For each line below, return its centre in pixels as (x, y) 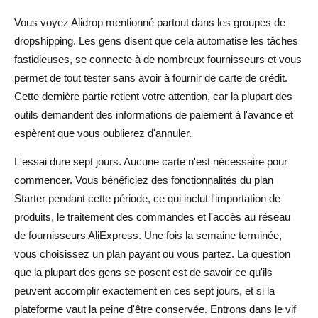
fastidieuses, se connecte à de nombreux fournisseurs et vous (158, 59)
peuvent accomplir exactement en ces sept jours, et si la (144, 290)
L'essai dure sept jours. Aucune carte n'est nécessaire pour (151, 161)
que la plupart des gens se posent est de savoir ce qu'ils (143, 272)
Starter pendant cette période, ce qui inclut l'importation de (147, 198)
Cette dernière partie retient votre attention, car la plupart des (153, 96)
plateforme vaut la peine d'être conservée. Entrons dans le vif (155, 309)
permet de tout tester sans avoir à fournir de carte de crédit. (151, 77)
